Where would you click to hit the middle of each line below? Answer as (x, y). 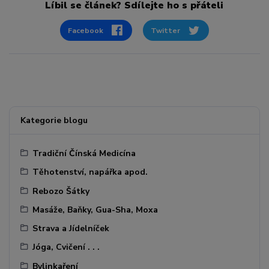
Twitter (165, 30)
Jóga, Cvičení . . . (66, 247)
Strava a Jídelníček (71, 229)
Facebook (86, 30)
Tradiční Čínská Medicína (84, 154)
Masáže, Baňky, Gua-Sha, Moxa (95, 210)
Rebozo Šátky (61, 191)
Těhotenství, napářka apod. (90, 172)
